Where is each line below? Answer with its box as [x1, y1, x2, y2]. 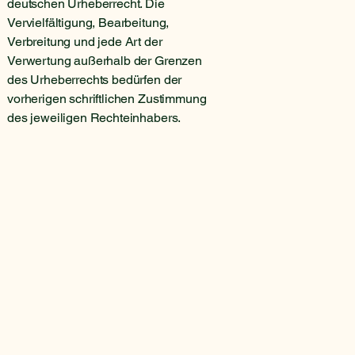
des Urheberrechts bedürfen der [7, 71, 182, 87]
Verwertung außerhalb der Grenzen [7, 52, 202, 68]
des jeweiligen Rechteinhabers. [7, 109, 181, 125]
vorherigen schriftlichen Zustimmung [7, 90, 207, 106]
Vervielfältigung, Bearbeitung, [7, 14, 170, 30]
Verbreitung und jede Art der [7, 33, 162, 49]
